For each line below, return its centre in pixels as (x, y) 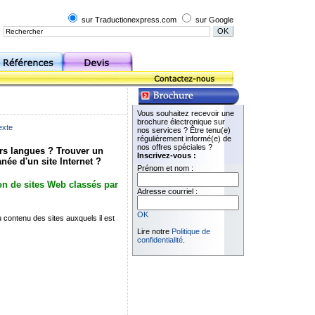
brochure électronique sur (181, 122)
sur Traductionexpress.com (129, 20)
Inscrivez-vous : (167, 155)
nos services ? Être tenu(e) (184, 130)
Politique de (191, 231)
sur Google (213, 20)
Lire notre (154, 231)
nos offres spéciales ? (175, 147)
